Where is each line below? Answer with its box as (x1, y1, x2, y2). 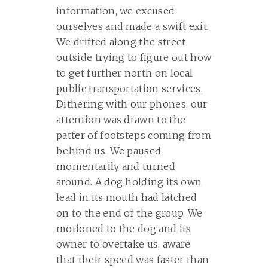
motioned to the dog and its (56, 223, 191, 235)
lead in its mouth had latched (56, 191, 197, 204)
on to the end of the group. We (56, 207, 203, 220)
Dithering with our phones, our (56, 98, 208, 111)
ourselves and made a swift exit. (56, 20, 209, 33)
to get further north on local (56, 67, 193, 80)
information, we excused (56, 5, 175, 17)
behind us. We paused (56, 145, 162, 157)
